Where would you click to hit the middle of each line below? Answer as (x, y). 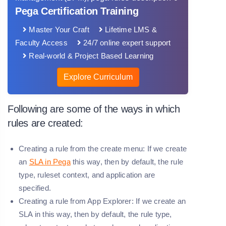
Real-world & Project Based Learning (90, 56)
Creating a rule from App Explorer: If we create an (102, 201)
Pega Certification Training (77, 11)
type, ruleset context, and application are (87, 175)
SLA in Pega (50, 162)
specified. (35, 188)
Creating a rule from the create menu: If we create (103, 149)
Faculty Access (41, 43)
